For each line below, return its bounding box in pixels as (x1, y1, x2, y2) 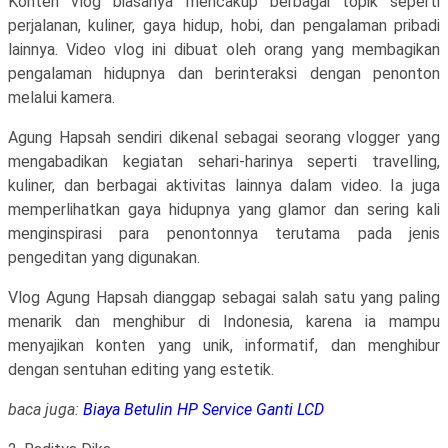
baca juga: (8, 400, 83, 419)
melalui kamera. (8, 88, 115, 107)
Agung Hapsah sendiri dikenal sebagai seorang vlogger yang (8, 128, 440, 147)
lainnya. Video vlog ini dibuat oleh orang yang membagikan (8, 40, 440, 59)
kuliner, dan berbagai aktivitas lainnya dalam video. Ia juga (8, 176, 440, 195)
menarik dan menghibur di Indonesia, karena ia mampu (8, 312, 440, 331)
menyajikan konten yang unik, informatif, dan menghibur (8, 336, 440, 355)
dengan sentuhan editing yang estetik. (8, 360, 274, 379)
